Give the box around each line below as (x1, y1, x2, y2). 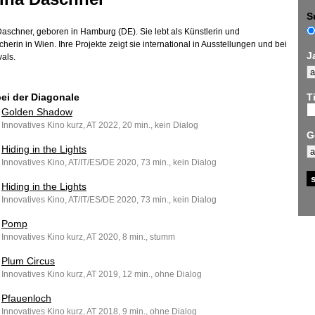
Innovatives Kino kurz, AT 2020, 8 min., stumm (1, 232, 175, 242)
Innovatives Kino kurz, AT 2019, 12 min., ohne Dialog (1, 269, 202, 279)
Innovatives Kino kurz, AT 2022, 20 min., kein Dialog (1, 120, 198, 130)
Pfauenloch (1, 292, 51, 304)
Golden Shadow (1, 106, 72, 117)
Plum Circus (1, 255, 55, 266)
